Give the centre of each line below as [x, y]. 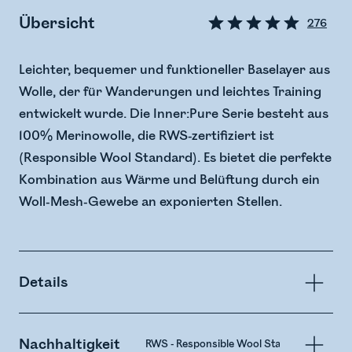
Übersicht [57, 23]
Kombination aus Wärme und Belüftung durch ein [169, 180]
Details [43, 282]
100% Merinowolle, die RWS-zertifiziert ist [147, 136]
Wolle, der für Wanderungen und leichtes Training [170, 92]
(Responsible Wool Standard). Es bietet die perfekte [175, 158]
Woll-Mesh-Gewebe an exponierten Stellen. [150, 202]
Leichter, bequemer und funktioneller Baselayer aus [174, 70]
